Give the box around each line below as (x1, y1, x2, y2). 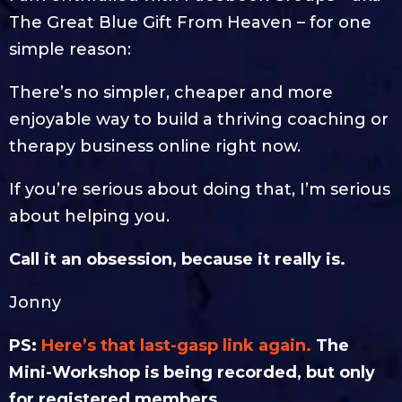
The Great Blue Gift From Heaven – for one (9, 13, 371, 33)
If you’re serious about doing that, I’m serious (9, 179, 390, 200)
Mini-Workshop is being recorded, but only (9, 363, 375, 383)
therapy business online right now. (9, 136, 301, 157)
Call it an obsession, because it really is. (9, 249, 350, 270)
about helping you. (9, 206, 170, 227)
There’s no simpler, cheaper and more (9, 83, 333, 103)
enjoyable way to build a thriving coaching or (9, 109, 389, 130)
